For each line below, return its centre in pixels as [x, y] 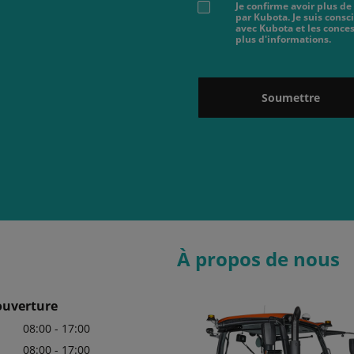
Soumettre [290, 98]
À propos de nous [258, 259]
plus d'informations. [283, 40]
